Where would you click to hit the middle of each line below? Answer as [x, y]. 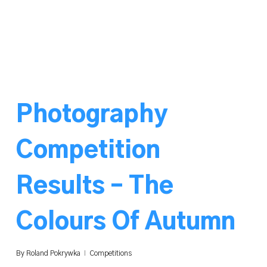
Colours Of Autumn [125, 222]
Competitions [110, 253]
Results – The [94, 186]
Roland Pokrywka [53, 253]
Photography [91, 115]
